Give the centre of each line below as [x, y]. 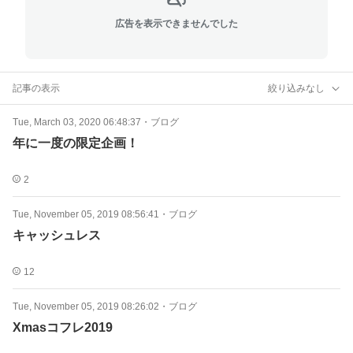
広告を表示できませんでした [176, 23]
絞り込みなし [296, 88]
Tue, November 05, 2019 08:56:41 [86, 214]
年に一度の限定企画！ [76, 143]
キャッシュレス [57, 235]
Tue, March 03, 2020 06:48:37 [77, 122]
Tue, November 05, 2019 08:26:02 [86, 307]
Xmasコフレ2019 [63, 327]
